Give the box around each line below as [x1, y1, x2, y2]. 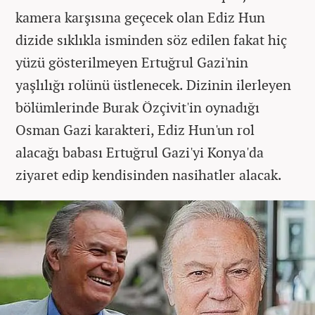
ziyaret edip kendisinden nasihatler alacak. [15, 165, 282, 184]
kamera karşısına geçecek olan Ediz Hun [15, 7, 265, 27]
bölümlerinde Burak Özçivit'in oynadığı [15, 97, 259, 117]
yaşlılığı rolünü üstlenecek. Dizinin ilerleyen [15, 75, 291, 94]
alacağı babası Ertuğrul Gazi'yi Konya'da [15, 142, 264, 162]
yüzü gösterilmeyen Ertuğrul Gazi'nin [15, 52, 248, 72]
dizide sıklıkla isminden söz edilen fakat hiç [15, 30, 287, 49]
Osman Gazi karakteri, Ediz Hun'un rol [15, 120, 255, 139]
